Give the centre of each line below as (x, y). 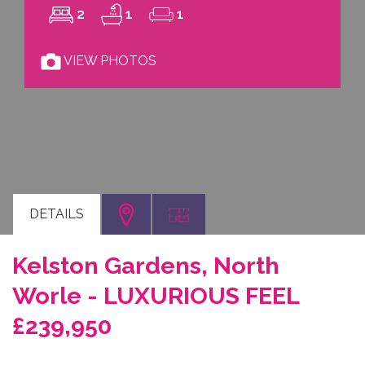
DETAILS (57, 214)
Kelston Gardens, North (146, 266)
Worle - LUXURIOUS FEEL (156, 296)
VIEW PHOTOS (109, 60)
